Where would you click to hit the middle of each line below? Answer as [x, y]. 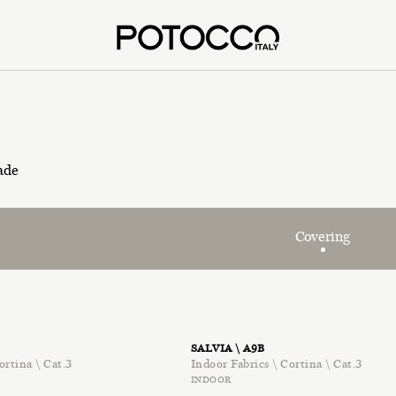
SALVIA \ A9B [228, 348]
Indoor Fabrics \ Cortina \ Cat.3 [276, 364]
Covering [323, 236]
